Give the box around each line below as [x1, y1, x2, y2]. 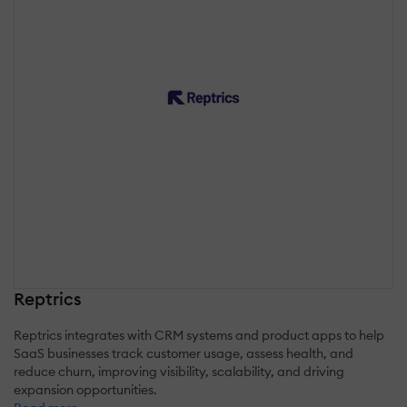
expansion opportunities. [14, 382, 157, 399]
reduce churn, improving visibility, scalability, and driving [14, 363, 344, 381]
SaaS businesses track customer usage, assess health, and [14, 345, 353, 362]
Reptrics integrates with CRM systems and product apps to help [14, 327, 384, 344]
